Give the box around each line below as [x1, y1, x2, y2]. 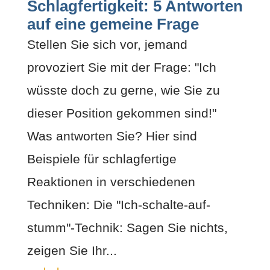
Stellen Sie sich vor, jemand [27, 37, 187, 51]
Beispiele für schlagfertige [27, 151, 177, 166]
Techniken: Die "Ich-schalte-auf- [27, 197, 210, 212]
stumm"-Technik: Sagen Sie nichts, [27, 220, 228, 234]
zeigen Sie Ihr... [27, 243, 117, 257]
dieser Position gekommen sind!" [27, 105, 216, 120]
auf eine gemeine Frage [27, 15, 199, 33]
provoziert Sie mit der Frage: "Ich [27, 60, 216, 74]
